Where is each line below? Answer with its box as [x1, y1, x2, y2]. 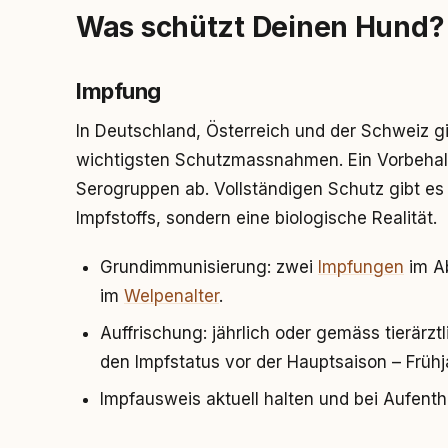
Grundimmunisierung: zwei [100, 257, 318, 277]
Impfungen [318, 257, 404, 277]
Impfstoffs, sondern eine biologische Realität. [76, 208, 437, 228]
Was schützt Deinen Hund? [76, 10, 445, 44]
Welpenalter [124, 286, 219, 306]
